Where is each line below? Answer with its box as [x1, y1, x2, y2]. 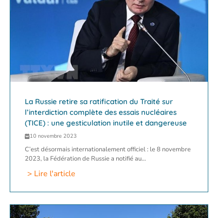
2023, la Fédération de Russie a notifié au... [25, 154, 146, 163]
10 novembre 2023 [30, 132, 77, 140]
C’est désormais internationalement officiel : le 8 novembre [25, 145, 191, 154]
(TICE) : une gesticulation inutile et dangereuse [25, 118, 187, 128]
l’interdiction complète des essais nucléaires [25, 108, 177, 117]
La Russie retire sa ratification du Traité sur [25, 97, 173, 107]
